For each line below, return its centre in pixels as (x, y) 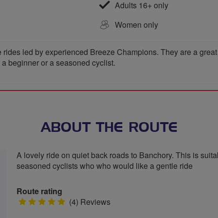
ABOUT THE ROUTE (109, 128)
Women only (136, 24)
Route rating (39, 191)
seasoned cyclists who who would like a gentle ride (105, 166)
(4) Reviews (89, 202)
